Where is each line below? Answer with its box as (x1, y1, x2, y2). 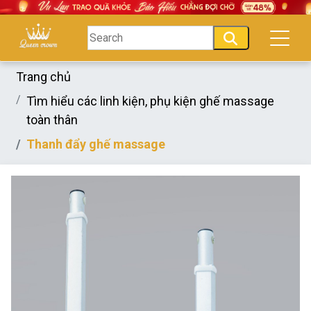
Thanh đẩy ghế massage (26, 136, 165, 151)
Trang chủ (16, 69, 71, 84)
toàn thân (26, 112, 78, 127)
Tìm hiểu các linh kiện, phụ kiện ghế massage (26, 93, 274, 108)
